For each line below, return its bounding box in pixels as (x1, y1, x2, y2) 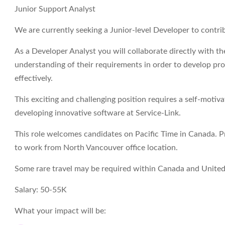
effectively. (15, 74, 53, 82)
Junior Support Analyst (15, 5, 95, 13)
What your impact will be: (15, 207, 106, 215)
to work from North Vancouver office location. (15, 144, 178, 152)
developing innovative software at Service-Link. (15, 109, 181, 117)
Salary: (15, 186, 40, 194)
